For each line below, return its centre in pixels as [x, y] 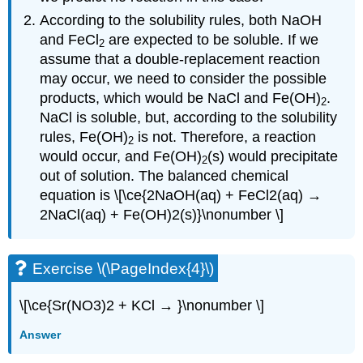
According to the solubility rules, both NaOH [181, 20]
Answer [41, 334]
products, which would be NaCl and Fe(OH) [181, 98]
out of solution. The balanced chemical [164, 175]
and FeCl [70, 39]
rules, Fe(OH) [84, 137]
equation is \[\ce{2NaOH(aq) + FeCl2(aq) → [181, 195]
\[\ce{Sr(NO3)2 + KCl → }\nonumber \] [142, 306]
